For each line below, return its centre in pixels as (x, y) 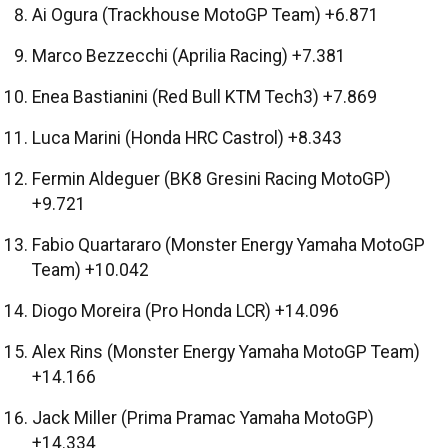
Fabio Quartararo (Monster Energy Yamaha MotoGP (228, 245)
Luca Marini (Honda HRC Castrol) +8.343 (187, 138)
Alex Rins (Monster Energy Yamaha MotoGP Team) (226, 352)
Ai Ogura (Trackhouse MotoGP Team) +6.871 (205, 15)
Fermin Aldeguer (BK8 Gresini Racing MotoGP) (211, 179)
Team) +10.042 (90, 270)
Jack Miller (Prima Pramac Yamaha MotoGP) (203, 418)
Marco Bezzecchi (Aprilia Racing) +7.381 (189, 56)
